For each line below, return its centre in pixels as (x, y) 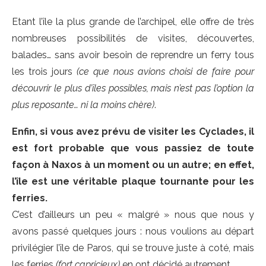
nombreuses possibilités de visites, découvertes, (133, 38)
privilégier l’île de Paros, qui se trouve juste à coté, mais (133, 248)
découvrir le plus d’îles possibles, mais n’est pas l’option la (133, 88)
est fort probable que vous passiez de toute (133, 148)
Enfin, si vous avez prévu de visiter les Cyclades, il (133, 132)
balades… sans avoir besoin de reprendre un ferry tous (133, 55)
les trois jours (44, 72)
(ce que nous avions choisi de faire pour (165, 72)
